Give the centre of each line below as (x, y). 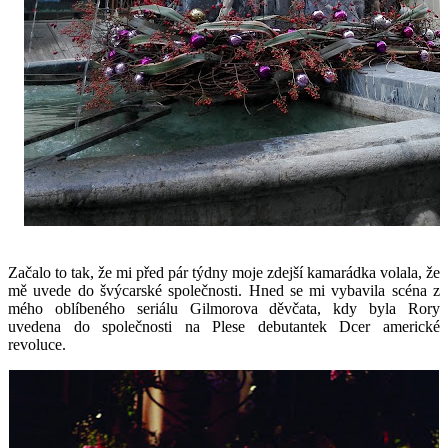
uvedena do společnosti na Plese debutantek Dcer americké (224, 326)
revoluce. (37, 344)
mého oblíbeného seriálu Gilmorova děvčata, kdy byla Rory (224, 308)
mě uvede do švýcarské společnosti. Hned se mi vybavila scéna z (224, 290)
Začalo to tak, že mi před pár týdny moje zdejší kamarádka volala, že (224, 272)
